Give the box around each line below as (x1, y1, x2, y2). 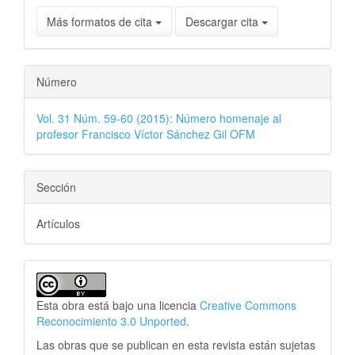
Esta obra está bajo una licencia (36, 296, 200, 313)
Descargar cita (185, 13, 261, 29)
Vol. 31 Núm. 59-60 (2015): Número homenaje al (36, 109, 281, 126)
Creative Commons (200, 296, 296, 313)
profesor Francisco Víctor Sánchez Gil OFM (36, 125, 255, 142)
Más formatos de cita (47, 13, 155, 29)
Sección (36, 178, 76, 195)
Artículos (36, 215, 80, 231)
